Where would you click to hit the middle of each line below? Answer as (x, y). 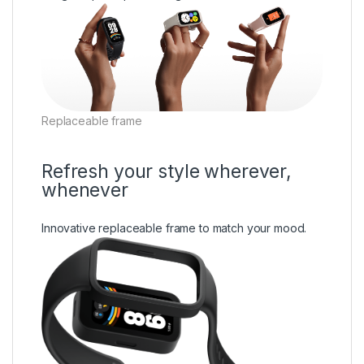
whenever (85, 190)
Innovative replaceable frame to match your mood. (174, 227)
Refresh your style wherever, (167, 171)
